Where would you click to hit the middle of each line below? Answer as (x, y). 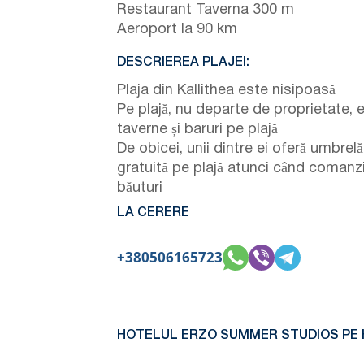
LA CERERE (153, 212)
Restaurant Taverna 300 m (206, 10)
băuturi (140, 188)
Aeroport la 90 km (177, 29)
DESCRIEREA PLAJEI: (183, 62)
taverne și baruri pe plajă (197, 129)
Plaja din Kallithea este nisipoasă (226, 90)
